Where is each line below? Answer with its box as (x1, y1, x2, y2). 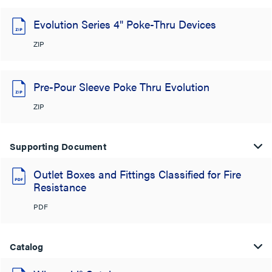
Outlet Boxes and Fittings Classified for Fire (33, 166, 241, 182)
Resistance (33, 179, 86, 194)
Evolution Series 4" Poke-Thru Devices (33, 16, 216, 32)
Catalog (10, 240, 44, 253)
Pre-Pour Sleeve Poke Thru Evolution (33, 79, 209, 94)
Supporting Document (10, 140, 106, 152)
